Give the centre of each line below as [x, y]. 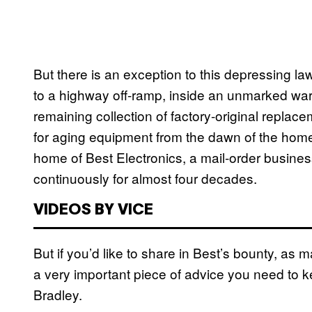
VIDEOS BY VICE [93, 211]
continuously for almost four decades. [145, 178]
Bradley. [58, 295]
